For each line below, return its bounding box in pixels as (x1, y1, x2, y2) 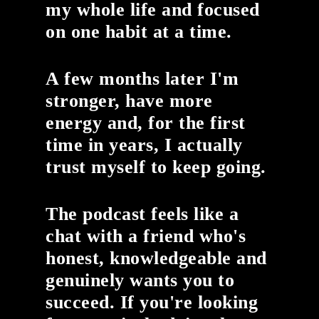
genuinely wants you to (46, 270, 235, 291)
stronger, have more (46, 90, 213, 112)
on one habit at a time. (46, 21, 232, 43)
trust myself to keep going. (46, 157, 266, 178)
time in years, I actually (46, 135, 243, 156)
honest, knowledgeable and (46, 248, 267, 269)
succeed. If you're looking (46, 292, 258, 313)
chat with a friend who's (46, 226, 246, 247)
